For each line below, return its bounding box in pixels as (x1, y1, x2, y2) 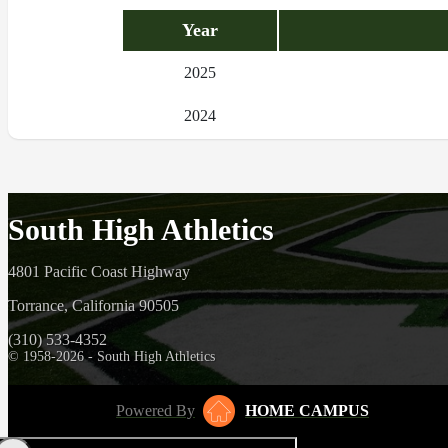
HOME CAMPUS (245, 402, 369, 420)
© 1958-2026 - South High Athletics (8, 349, 215, 365)
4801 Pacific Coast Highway (8, 263, 190, 281)
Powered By (116, 402, 195, 420)
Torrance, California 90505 (8, 297, 179, 315)
